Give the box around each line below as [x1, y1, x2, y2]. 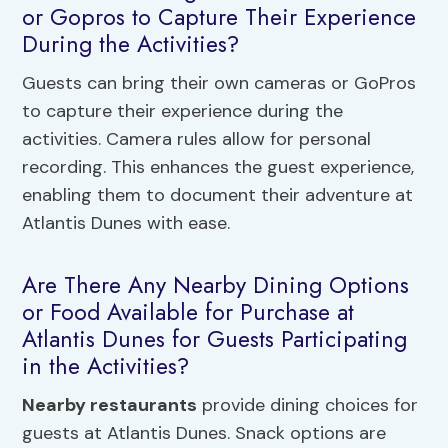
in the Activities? [22, 348, 190, 383]
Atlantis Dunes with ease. [22, 211, 231, 236]
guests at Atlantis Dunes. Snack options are [22, 421, 387, 446]
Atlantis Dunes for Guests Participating [22, 321, 408, 356]
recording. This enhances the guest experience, [22, 155, 415, 180]
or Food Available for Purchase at [22, 294, 355, 329]
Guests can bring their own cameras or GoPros [22, 71, 417, 96]
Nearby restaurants [22, 393, 198, 418]
